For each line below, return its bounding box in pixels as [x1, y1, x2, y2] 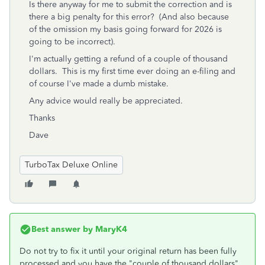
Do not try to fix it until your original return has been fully [20, 246, 237, 256]
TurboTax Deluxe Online [25, 160, 118, 170]
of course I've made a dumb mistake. [29, 79, 169, 89]
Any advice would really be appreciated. [29, 96, 183, 106]
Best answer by [31, 224, 93, 234]
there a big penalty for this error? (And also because [29, 12, 229, 22]
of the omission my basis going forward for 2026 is [29, 24, 222, 34]
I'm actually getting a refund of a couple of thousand [29, 54, 228, 64]
